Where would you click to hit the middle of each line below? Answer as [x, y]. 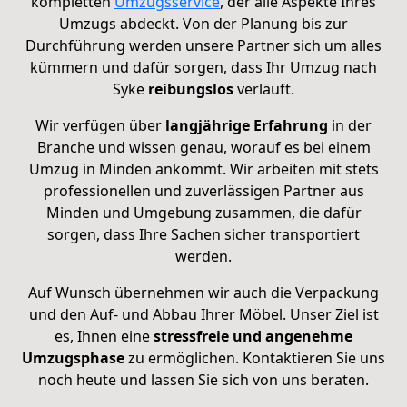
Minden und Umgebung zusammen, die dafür [203, 213]
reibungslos [191, 89]
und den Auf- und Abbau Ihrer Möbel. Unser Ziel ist [203, 315]
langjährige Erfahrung [245, 126]
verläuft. [264, 89]
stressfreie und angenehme [253, 337]
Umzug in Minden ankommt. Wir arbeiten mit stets [203, 169]
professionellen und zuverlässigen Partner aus [203, 191]
